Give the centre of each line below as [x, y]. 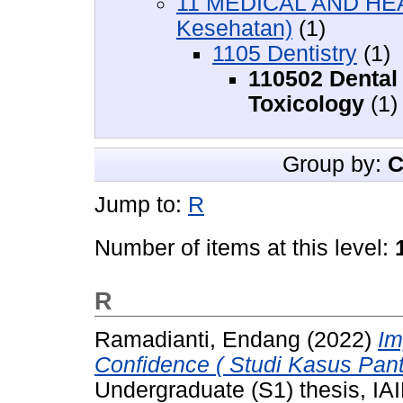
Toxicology [306, 103]
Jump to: [141, 204]
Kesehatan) [234, 28]
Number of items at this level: [245, 247]
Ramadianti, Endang [197, 340]
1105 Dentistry [285, 53]
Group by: [335, 164]
